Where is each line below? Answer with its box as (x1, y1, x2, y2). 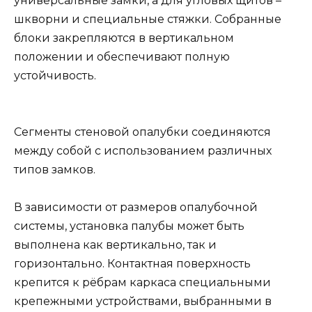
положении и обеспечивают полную (14, 49, 230, 63)
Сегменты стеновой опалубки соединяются (14, 125, 271, 139)
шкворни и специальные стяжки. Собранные (14, 12, 281, 26)
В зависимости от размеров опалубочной (14, 201, 258, 214)
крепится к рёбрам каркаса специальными (14, 276, 271, 290)
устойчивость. (14, 68, 96, 82)
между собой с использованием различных (14, 144, 272, 157)
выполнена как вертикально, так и (14, 238, 217, 252)
